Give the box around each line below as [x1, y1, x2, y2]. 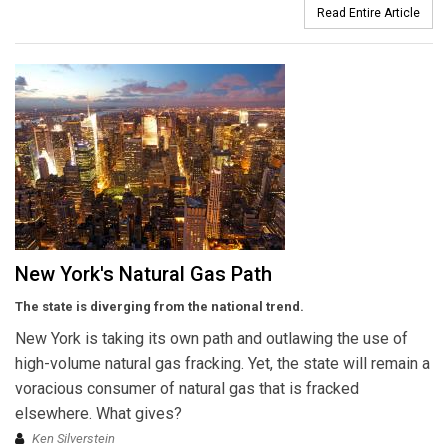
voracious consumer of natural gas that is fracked [15, 379, 359, 399]
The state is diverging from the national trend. [15, 299, 304, 315]
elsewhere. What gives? [15, 404, 182, 424]
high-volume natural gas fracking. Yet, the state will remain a [15, 354, 430, 374]
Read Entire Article [317, 6, 420, 21]
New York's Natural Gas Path [15, 262, 272, 287]
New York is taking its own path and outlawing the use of [15, 329, 408, 349]
